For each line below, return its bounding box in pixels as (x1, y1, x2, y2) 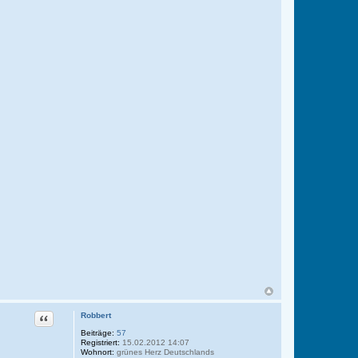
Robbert (80, 311, 111, 320)
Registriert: (80, 338, 120, 348)
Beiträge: (80, 328, 114, 338)
